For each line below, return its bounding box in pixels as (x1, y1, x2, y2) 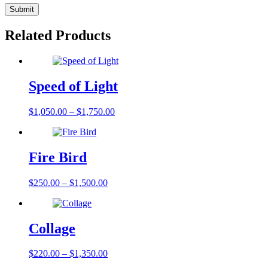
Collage (29, 220, 75, 236)
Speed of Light (29, 78, 118, 94)
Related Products (5, 28, 111, 44)
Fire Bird (29, 149, 87, 165)
